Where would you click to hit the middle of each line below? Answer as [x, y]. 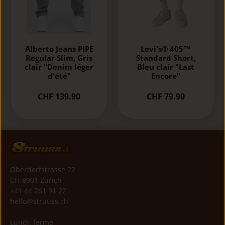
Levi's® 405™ [166, 49]
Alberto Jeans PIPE [59, 49]
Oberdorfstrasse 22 [43, 170]
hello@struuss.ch [39, 201]
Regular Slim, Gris [59, 58]
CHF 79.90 [166, 96]
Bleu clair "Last [166, 67]
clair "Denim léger [59, 67]
